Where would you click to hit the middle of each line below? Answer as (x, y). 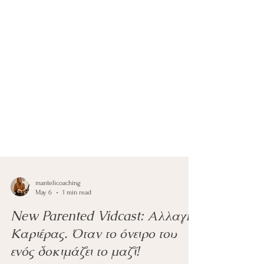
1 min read (77, 214)
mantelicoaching (58, 204)
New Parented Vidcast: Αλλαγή (102, 237)
